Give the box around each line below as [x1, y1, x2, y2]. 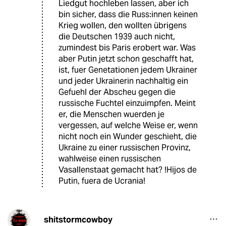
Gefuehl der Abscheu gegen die [59, 86, 176, 97]
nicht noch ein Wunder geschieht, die [59, 131, 197, 142]
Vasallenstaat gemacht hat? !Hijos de [59, 164, 197, 175]
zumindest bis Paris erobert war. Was [59, 42, 196, 53]
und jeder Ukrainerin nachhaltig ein [59, 75, 188, 86]
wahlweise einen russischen [59, 153, 161, 164]
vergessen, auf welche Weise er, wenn [59, 120, 198, 131]
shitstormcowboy [43, 214, 112, 225]
